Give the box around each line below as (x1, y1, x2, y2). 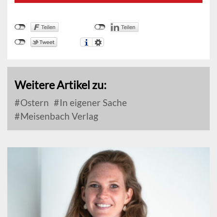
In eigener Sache (58, 97, 127, 108)
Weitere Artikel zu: (15, 78, 107, 92)
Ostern (18, 97, 49, 108)
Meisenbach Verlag (18, 110, 98, 122)
